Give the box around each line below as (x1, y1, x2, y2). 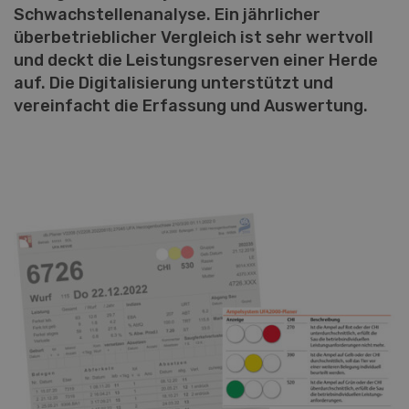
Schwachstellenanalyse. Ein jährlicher (14, 5, 320, 25)
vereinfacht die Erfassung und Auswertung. (14, 96, 368, 116)
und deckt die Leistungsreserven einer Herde (14, 50, 378, 70)
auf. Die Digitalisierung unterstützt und (14, 73, 333, 93)
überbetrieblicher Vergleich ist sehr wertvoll (14, 27, 373, 47)
